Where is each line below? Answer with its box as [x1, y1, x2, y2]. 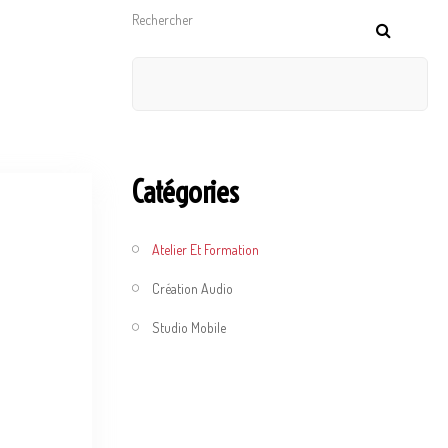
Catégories [132, 173, 239, 211]
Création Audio [152, 279, 233, 297]
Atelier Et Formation [152, 240, 259, 258]
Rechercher [132, 11, 193, 28]
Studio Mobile [152, 318, 226, 336]
